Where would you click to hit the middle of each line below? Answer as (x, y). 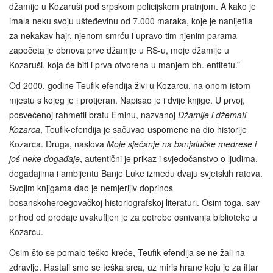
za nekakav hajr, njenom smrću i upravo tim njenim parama (123, 36)
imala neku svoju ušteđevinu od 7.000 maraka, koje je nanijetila (131, 21)
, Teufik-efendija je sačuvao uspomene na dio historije (144, 129)
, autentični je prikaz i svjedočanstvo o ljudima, (169, 159)
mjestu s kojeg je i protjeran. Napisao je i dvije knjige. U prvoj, (127, 100)
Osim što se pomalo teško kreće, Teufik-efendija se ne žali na (127, 253)
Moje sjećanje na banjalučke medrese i (182, 144)
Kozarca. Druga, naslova (58, 144)
